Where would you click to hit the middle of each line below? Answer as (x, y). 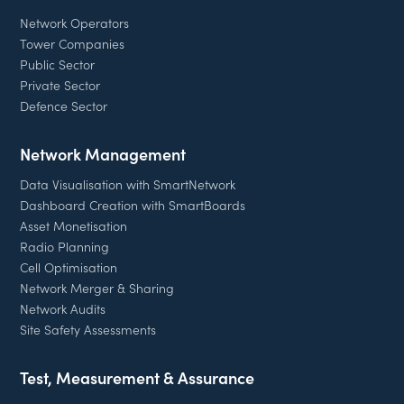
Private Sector (60, 84)
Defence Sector (64, 105)
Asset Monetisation (74, 225)
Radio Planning (65, 246)
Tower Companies (73, 43)
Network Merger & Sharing (97, 287)
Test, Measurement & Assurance (138, 377)
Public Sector (58, 64)
